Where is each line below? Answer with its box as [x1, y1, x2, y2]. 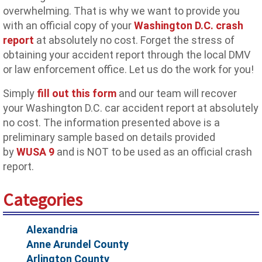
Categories [3, 188, 82, 211]
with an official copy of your [3, 19, 134, 32]
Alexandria [26, 223, 78, 236]
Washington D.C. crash [134, 19, 243, 32]
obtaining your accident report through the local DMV [3, 49, 250, 61]
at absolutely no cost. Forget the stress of [34, 34, 235, 46]
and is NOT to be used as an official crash [54, 146, 252, 158]
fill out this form [37, 87, 116, 99]
